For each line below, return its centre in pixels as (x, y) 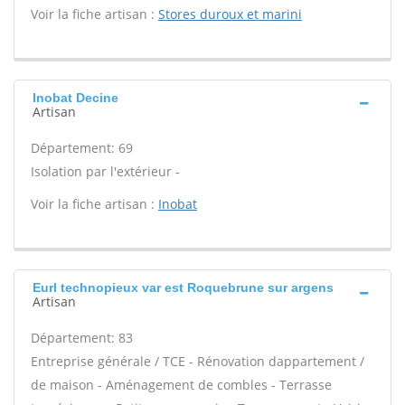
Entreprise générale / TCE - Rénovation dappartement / (198, 361)
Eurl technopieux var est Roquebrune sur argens (183, 287)
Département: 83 (82, 338)
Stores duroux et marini (230, 14)
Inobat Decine (75, 98)
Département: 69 (82, 148)
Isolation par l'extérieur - (105, 171)
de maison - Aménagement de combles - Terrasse (181, 385)
